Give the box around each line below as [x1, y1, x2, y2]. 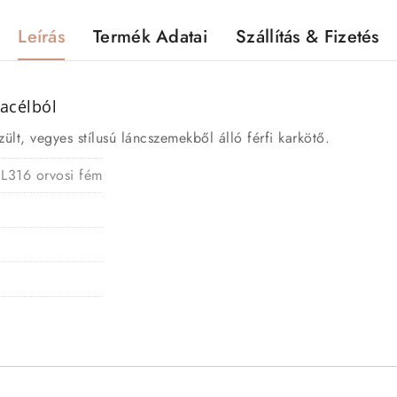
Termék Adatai [93, 24, 207, 51]
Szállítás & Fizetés [236, 24, 379, 51]
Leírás [18, 24, 66, 51]
